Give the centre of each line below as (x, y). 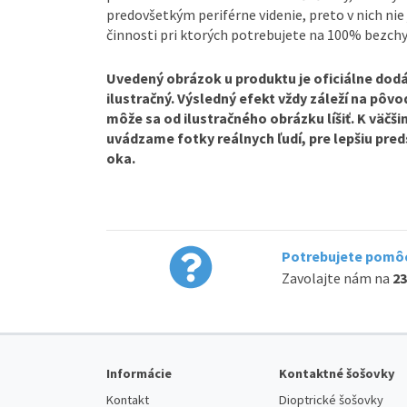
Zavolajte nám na (337, 278)
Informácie (139, 373)
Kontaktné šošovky (337, 373)
